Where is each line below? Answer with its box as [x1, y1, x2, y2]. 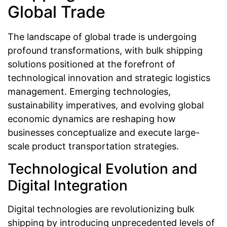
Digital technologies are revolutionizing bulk [8, 203, 195, 214]
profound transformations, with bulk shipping [8, 45, 203, 56]
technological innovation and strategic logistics [8, 72, 210, 84]
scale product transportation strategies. [8, 141, 179, 152]
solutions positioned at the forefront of [8, 59, 175, 70]
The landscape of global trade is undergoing [8, 31, 197, 43]
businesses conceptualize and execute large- [8, 127, 200, 138]
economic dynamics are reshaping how [8, 113, 176, 125]
